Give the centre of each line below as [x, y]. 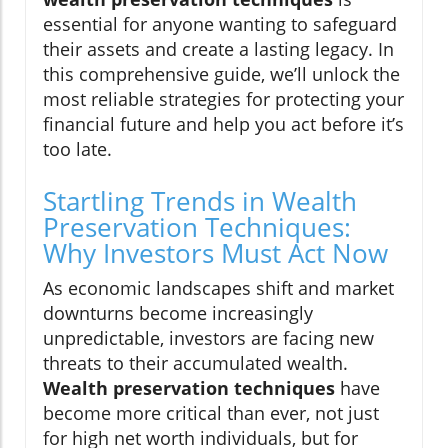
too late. [77, 149]
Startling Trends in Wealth [200, 201]
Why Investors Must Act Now [215, 253]
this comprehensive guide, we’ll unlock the [221, 74]
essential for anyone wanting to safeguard [220, 24]
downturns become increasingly [178, 313]
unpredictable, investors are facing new [208, 338]
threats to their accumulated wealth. [195, 363]
